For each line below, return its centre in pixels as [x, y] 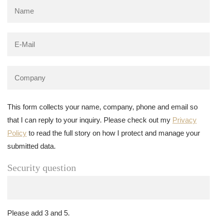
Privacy [185, 120]
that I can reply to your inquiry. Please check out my [90, 120]
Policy [17, 133]
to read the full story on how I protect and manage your [113, 133]
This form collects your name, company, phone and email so [102, 107]
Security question [42, 168]
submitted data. [31, 146]
